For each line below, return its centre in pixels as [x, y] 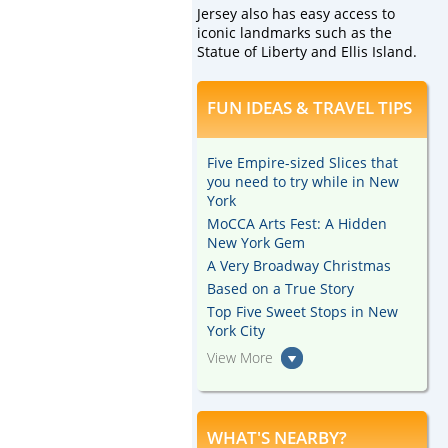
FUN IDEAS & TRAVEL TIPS [309, 107]
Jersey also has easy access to [296, 13]
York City [236, 330]
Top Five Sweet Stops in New [302, 311]
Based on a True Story [280, 288]
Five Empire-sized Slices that [302, 162]
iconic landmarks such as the [294, 32]
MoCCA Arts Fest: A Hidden [297, 223]
